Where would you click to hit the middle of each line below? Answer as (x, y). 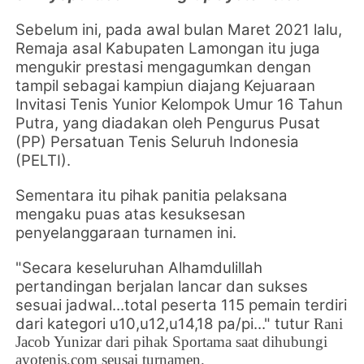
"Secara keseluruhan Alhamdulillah (139, 267)
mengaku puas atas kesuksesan (131, 214)
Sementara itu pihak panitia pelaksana (152, 195)
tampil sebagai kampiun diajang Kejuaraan (166, 85)
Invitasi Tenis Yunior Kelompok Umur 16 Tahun (180, 104)
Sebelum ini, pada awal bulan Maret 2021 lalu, (179, 29)
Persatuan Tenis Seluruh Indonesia (175, 141)
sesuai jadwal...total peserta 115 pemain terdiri (182, 305)
